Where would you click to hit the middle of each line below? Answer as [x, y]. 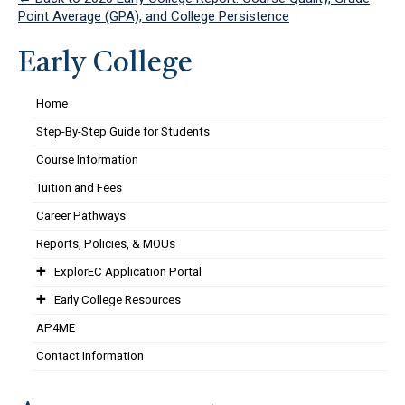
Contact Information [90, 356]
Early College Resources [118, 300]
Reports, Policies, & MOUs [106, 244]
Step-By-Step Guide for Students [123, 132]
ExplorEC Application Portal [128, 272]
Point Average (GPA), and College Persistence [154, 17]
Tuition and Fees [79, 188]
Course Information [87, 160]
